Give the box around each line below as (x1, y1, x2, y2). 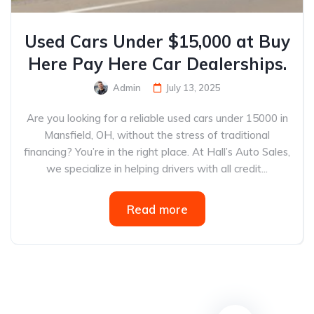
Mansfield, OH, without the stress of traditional (44, 128, 270, 142)
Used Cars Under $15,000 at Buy (24, 31, 290, 52)
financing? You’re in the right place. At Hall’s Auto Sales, (24, 145, 290, 158)
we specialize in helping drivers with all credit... (46, 162, 268, 175)
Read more (126, 202, 188, 217)
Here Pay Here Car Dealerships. (27, 53, 287, 74)
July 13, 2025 (165, 82, 221, 93)
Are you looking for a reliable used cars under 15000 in (26, 111, 288, 125)
